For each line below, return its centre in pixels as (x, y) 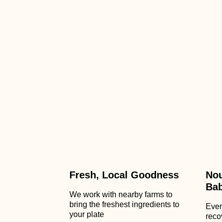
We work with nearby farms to (121, 194)
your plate (87, 214)
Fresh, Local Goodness (124, 175)
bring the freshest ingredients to (124, 204)
